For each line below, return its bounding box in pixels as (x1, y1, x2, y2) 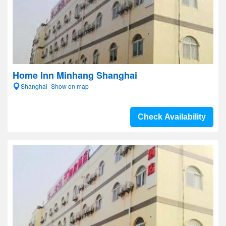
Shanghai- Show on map (21, 82, 89, 90)
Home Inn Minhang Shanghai (13, 69, 137, 82)
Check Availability (138, 112, 206, 121)
